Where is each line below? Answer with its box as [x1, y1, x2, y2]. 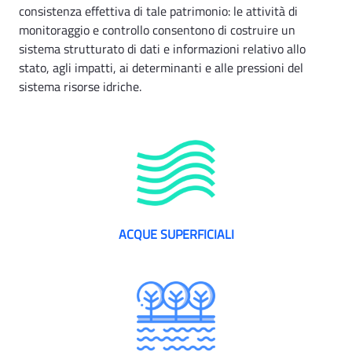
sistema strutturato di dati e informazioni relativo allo [19, 38, 306, 58]
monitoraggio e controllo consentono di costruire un [19, 20, 295, 39]
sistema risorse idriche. [19, 76, 141, 96]
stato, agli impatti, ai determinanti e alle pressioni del [19, 57, 303, 77]
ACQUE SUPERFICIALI [118, 224, 234, 244]
